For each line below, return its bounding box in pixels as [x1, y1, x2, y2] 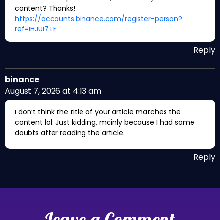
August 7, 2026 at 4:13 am [5, 85, 101, 97]
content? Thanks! [15, 3, 75, 13]
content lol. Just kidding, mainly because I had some [15, 117, 194, 127]
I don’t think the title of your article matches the [15, 107, 181, 117]
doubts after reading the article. [15, 128, 125, 137]
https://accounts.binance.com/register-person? [15, 14, 182, 24]
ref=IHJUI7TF [15, 24, 56, 34]
